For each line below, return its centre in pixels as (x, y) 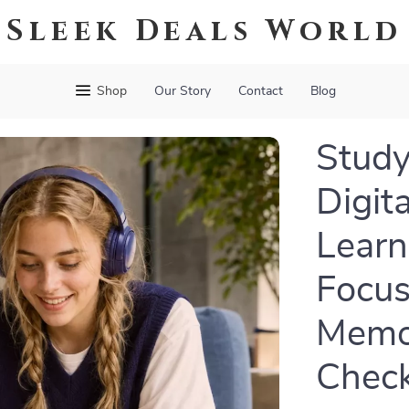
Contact (260, 91)
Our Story (182, 91)
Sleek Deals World (204, 31)
